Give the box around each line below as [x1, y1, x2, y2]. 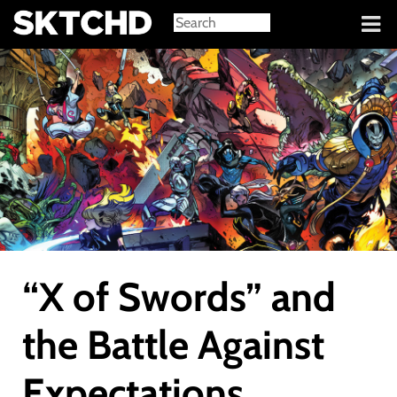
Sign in [9, 17, 45, 33]
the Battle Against [22, 321, 324, 369]
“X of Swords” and [22, 273, 336, 321]
